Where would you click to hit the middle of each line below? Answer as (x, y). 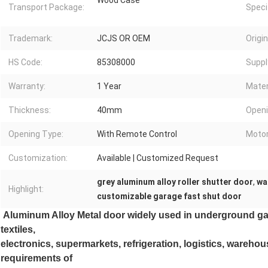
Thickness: (30, 110)
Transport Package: (46, 7)
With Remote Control (137, 134)
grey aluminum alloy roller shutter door (175, 182)
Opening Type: (36, 134)
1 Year (109, 86)
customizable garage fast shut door (169, 197)
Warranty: (27, 86)
